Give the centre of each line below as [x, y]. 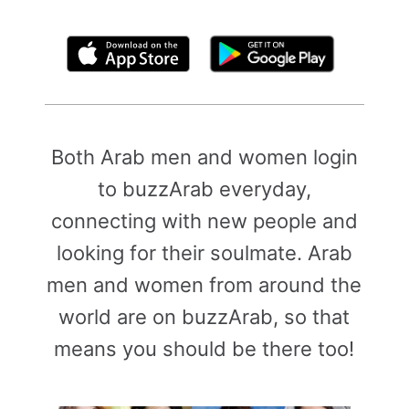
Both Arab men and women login [204, 157]
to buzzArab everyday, [204, 189]
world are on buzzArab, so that [204, 317]
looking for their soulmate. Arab [204, 253]
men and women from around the [204, 285]
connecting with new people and [204, 221]
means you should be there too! [204, 349]
